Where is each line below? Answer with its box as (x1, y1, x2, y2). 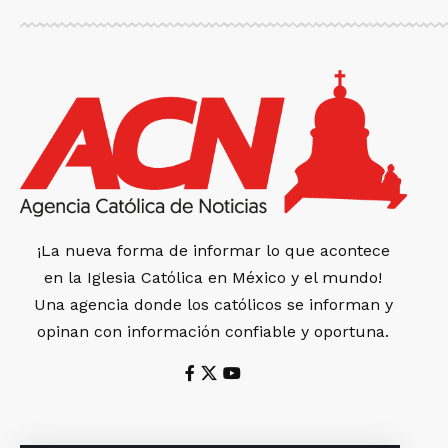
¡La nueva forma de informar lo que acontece (36, 240, 390, 260)
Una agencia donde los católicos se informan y (33, 294, 393, 314)
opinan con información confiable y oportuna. (37, 321, 390, 341)
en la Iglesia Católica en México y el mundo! (44, 267, 383, 287)
